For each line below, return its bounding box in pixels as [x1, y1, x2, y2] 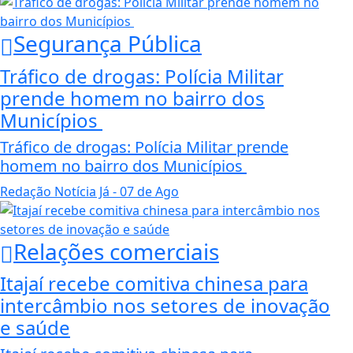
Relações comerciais [13, 236, 219, 266]
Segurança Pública [13, 28, 202, 59]
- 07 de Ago [110, 182, 179, 200]
